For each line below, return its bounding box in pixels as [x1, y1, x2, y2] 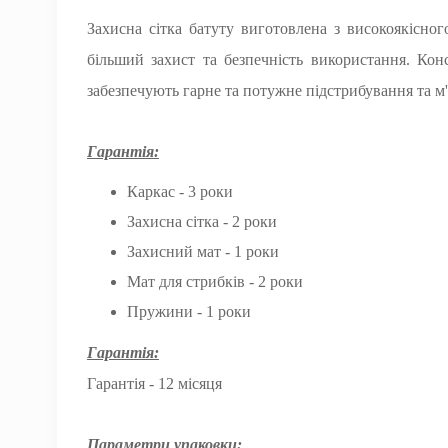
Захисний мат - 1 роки [127, 243, 279, 260]
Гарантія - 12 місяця [87, 375, 222, 392]
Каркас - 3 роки [127, 183, 233, 200]
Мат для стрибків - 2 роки [127, 273, 303, 290]
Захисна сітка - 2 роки [127, 213, 277, 230]
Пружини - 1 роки [127, 303, 251, 320]
